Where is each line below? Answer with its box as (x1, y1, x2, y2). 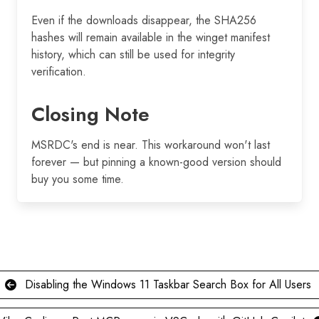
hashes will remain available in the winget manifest (31, 28, 270, 46)
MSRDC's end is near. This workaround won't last (31, 136, 270, 153)
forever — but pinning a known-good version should (31, 153, 281, 170)
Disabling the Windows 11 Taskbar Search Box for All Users (24, 276, 311, 293)
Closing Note (31, 99, 150, 129)
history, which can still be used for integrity (31, 46, 235, 63)
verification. (31, 63, 86, 80)
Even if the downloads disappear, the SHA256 (31, 11, 256, 28)
